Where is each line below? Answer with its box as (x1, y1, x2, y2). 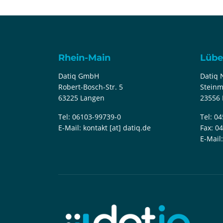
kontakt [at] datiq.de (83, 123, 151, 132)
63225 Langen (58, 93, 105, 103)
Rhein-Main (58, 52, 111, 63)
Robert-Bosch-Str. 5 (58, 82, 123, 92)
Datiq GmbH (58, 71, 99, 81)
